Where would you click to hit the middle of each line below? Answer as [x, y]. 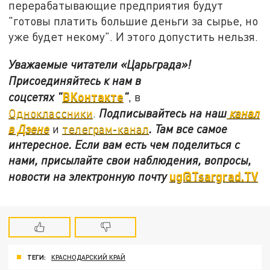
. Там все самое [188, 128]
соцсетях [33, 96]
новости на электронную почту [89, 176]
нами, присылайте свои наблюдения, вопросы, [130, 160]
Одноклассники [51, 113]
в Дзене [29, 128]
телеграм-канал [106, 128]
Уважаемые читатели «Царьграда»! [100, 64]
